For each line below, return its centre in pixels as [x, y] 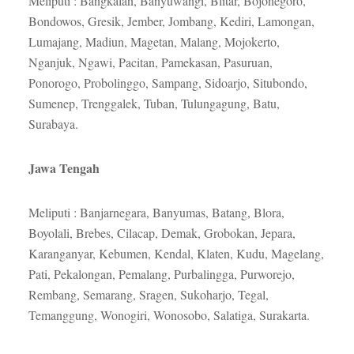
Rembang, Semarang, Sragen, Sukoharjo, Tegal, [148, 295]
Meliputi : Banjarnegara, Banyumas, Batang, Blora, [156, 213]
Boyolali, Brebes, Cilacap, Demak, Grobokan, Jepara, [162, 233]
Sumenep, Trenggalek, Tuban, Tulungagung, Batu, [154, 104]
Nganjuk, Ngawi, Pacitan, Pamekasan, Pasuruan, [150, 62]
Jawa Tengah [64, 168]
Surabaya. [53, 124]
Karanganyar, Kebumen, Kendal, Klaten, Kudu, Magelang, [176, 254]
